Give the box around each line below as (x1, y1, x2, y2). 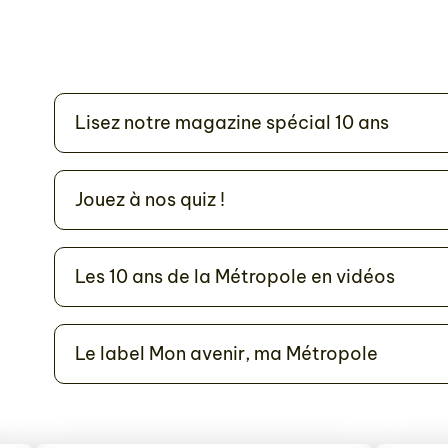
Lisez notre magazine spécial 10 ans (75, 111, 389, 134)
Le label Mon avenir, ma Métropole (75, 342, 378, 365)
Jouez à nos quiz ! (75, 188, 225, 211)
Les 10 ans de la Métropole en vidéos (75, 265, 395, 288)
